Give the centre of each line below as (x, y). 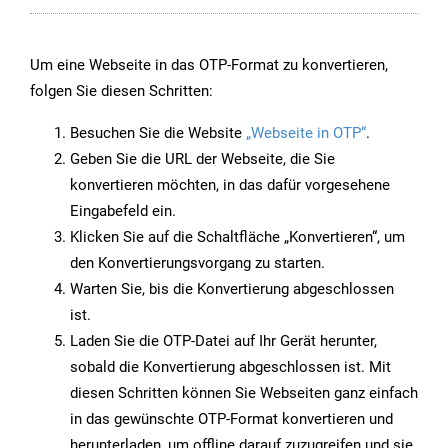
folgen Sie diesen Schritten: (121, 91)
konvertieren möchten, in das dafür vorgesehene (230, 185)
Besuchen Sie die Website (158, 133)
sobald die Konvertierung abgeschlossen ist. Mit (230, 367)
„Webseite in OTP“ (306, 133)
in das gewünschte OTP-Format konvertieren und (231, 419)
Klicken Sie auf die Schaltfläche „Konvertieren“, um (237, 237)
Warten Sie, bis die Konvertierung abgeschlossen (232, 289)
